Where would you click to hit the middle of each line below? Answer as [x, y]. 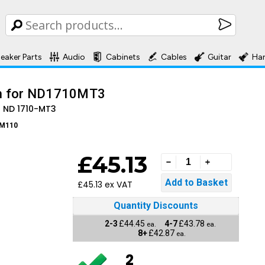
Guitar [219, 57]
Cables [174, 57]
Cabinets [123, 57]
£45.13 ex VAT [105, 185]
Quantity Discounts [156, 206]
